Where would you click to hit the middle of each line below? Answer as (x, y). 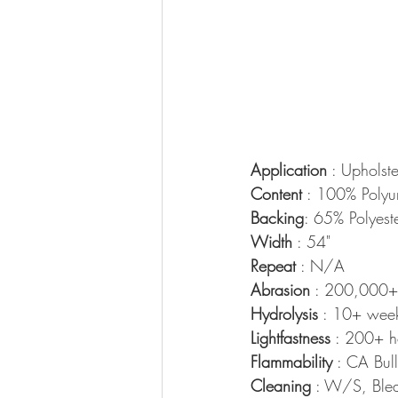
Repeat (273, 266)
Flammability (291, 362)
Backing (277, 218)
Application (289, 170)
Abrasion (280, 290)
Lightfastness (291, 338)
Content (276, 194)
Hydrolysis (284, 314)
